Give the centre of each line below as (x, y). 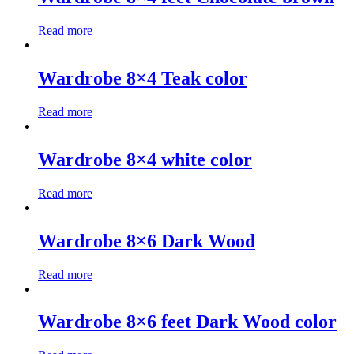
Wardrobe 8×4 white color (145, 159)
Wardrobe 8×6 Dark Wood (147, 241)
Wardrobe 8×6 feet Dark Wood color (187, 322)
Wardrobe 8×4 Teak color (143, 78)
